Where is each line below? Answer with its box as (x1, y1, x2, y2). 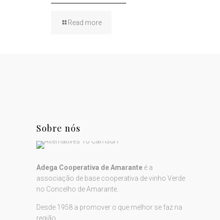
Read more (68, 19, 102, 27)
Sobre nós (36, 122, 81, 134)
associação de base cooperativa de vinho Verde (36, 174, 185, 182)
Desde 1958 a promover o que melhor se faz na (36, 203, 182, 211)
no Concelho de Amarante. (36, 185, 118, 193)
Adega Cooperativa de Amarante (36, 164, 142, 171)
